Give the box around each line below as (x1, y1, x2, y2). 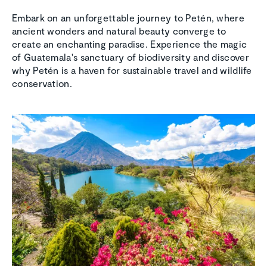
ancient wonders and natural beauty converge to (12, 25, 226, 37)
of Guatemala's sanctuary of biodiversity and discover (12, 51, 249, 63)
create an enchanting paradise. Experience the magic (12, 38, 247, 50)
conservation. (12, 77, 72, 89)
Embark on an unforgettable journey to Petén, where (12, 12, 244, 24)
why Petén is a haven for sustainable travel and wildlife (12, 64, 252, 76)
